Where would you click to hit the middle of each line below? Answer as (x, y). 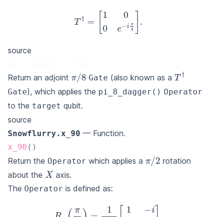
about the (26, 175)
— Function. (103, 133)
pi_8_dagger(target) (54, 63)
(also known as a (141, 77)
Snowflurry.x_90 (44, 133)
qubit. (72, 105)
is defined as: (88, 188)
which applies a (116, 161)
